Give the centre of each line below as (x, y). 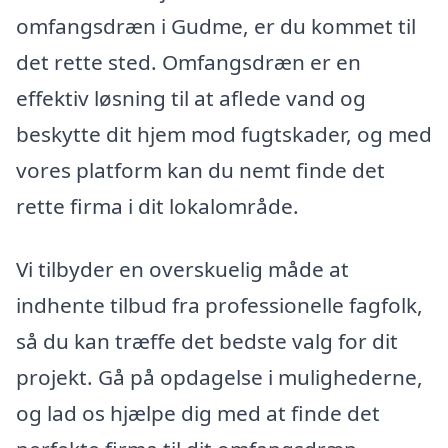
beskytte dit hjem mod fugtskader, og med (224, 133)
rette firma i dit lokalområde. (157, 205)
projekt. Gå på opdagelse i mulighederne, (219, 377)
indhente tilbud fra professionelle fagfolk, (219, 305)
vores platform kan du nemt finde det (200, 169)
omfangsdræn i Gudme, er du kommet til (216, 25)
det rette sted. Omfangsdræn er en (188, 61)
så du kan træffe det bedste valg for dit (207, 341)
